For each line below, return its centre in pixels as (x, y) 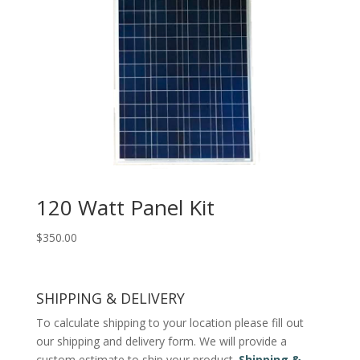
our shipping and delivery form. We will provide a (161, 342)
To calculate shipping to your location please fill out (170, 323)
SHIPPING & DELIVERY (110, 299)
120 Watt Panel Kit (125, 207)
